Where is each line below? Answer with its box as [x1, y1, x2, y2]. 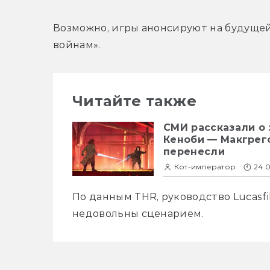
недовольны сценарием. [72, 208, 204, 220]
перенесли [163, 146, 225, 158]
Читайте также [72, 92, 197, 110]
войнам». [53, 39, 101, 51]
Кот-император [174, 162, 236, 172]
